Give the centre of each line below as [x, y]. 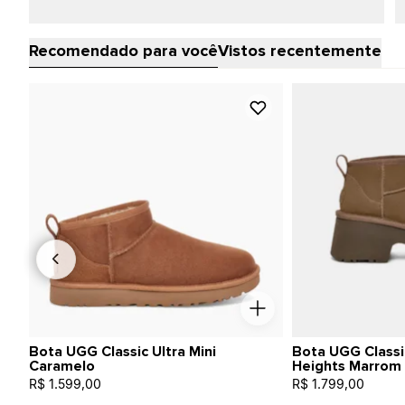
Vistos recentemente [300, 51]
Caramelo [62, 366]
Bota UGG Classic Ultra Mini [122, 351]
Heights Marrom [346, 366]
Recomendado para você [123, 51]
